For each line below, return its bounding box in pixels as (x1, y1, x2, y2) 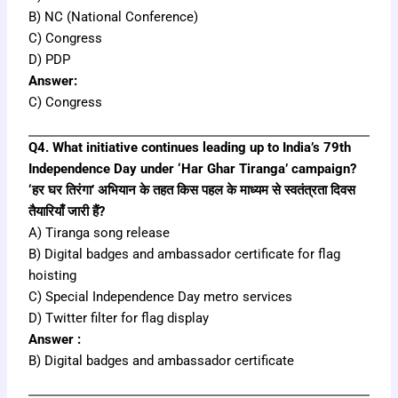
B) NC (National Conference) (28, 8, 199, 25)
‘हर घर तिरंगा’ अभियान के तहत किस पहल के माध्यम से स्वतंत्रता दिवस (28, 182, 356, 199)
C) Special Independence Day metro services (28, 289, 293, 306)
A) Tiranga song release (28, 225, 171, 242)
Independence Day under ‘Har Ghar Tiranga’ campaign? (28, 161, 357, 178)
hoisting (28, 267, 77, 284)
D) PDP (28, 51, 71, 68)
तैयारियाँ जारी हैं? (28, 203, 106, 220)
